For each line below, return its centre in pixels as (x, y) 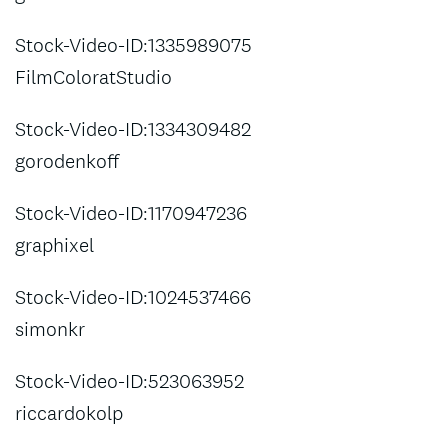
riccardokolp (69, 413)
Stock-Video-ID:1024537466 (133, 297)
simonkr (50, 329)
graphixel (54, 245)
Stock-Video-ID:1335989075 (133, 45)
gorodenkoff (67, 161)
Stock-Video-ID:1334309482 (133, 129)
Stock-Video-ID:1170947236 (131, 213)
